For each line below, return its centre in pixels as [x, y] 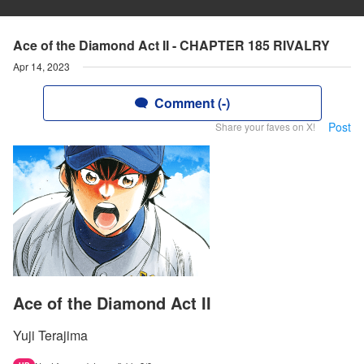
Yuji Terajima [50, 336]
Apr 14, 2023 [41, 66]
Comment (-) [192, 103]
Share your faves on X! [265, 126]
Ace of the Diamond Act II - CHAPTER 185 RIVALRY [171, 45]
